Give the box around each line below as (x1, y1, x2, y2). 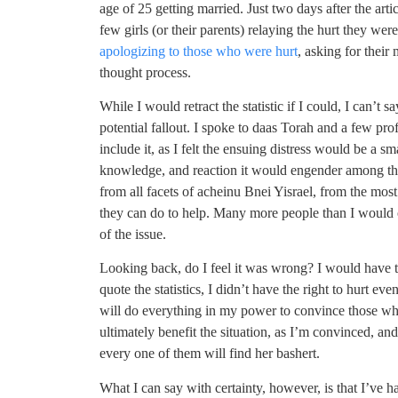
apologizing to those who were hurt (99, 43, 298, 59)
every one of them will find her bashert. (99, 346, 320, 362)
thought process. (99, 64, 191, 80)
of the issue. (99, 226, 166, 242)
